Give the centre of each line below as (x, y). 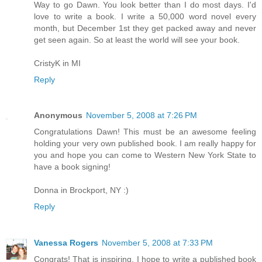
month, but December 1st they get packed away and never (145, 28)
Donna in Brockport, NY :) (81, 190)
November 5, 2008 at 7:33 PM (157, 243)
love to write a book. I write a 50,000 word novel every (145, 16)
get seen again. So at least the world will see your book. (137, 39)
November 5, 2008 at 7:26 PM (142, 116)
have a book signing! (72, 167)
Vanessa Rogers (66, 243)
